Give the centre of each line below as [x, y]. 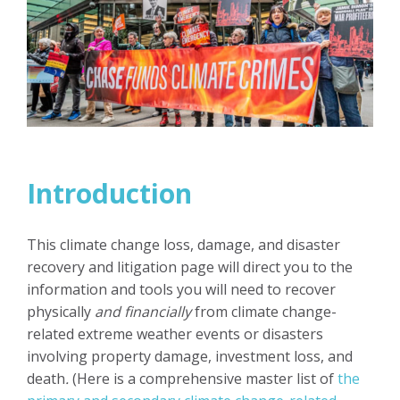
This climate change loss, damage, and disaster [183, 244]
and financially [143, 311]
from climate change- [264, 311]
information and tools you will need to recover [181, 289]
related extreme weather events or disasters [175, 333]
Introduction [109, 193]
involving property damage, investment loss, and [190, 356]
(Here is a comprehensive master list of [203, 378]
